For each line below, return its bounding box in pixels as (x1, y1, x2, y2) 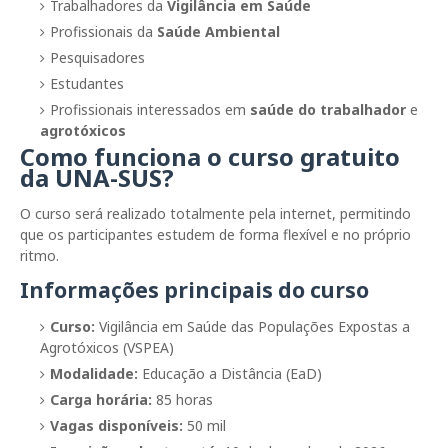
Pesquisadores (50, 47, 145, 67)
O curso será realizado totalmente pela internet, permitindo (20, 203, 411, 223)
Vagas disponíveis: (50, 415, 183, 435)
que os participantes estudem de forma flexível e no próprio (20, 224, 411, 244)
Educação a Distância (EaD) (138, 363, 322, 383)
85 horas (152, 389, 213, 409)
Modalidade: (50, 363, 138, 383)
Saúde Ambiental (157, 21, 280, 41)
